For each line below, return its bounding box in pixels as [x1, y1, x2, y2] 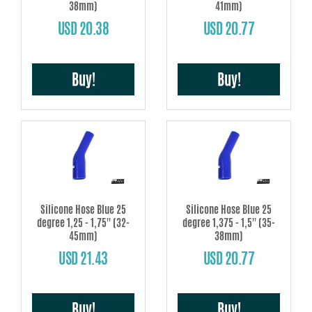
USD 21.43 [58, 248, 108, 270]
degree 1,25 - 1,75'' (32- [37, 215, 130, 231]
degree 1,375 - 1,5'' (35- [182, 215, 275, 231]
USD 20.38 [57, 17, 109, 39]
